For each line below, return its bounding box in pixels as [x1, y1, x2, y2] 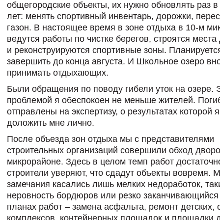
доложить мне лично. [7, 118, 94, 128]
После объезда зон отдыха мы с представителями [7, 134, 214, 144]
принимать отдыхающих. [7, 68, 109, 78]
